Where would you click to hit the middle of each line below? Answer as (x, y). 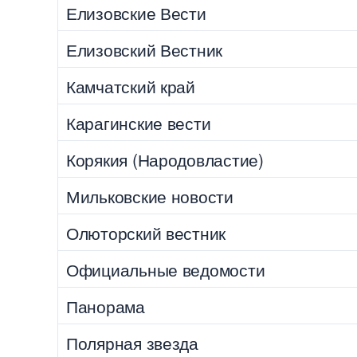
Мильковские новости (150, 196)
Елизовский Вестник (145, 49)
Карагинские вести (139, 122)
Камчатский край (131, 86)
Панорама (106, 306)
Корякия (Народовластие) (165, 159)
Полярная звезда (132, 342)
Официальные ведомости (166, 269)
